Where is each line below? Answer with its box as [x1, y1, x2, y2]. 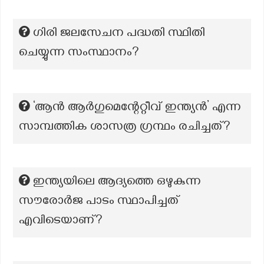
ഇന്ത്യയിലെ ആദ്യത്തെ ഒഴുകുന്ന [33, 174, 201, 191]
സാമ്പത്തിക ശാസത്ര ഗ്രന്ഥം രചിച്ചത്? [19, 120, 230, 136]
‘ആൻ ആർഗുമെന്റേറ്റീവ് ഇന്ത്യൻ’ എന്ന [33, 100, 241, 117]
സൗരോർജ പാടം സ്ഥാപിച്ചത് [19, 194, 180, 210]
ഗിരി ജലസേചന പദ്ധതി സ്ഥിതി [33, 26, 205, 42]
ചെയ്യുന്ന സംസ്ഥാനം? [19, 45, 139, 62]
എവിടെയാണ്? [19, 213, 103, 230]
